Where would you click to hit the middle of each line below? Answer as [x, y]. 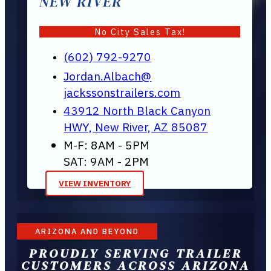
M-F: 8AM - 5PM [107, 145]
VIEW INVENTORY [95, 184]
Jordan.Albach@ [108, 76]
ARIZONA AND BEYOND [87, 232]
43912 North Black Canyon [137, 110]
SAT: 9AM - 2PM [106, 161]
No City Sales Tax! [140, 31]
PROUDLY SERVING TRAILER [135, 253]
